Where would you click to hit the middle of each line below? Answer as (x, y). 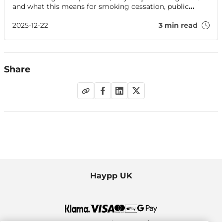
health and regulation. (51, 16)
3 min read (178, 26)
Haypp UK (111, 176)
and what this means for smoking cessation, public (101, 7)
